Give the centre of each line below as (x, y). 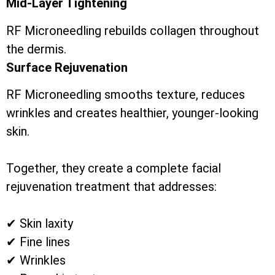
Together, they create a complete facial (114, 168)
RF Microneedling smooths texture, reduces (126, 95)
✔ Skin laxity (40, 224)
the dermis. (36, 49)
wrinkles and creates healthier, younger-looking (132, 113)
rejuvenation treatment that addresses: (111, 187)
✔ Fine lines (38, 242)
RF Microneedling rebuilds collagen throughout (133, 30)
